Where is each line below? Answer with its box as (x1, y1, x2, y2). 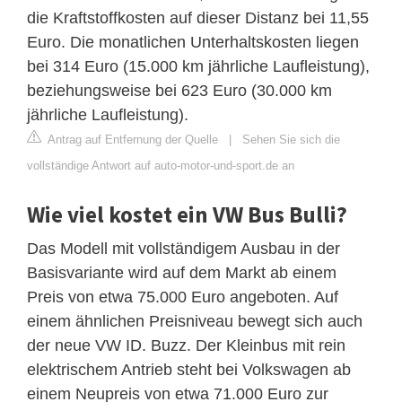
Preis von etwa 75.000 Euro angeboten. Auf (27, 287, 338, 306)
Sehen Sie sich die (242, 132, 340, 146)
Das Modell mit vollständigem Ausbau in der (27, 239, 340, 258)
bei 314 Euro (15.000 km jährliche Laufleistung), (27, 57, 370, 75)
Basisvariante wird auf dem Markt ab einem (27, 263, 336, 282)
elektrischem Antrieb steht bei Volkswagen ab (27, 360, 351, 379)
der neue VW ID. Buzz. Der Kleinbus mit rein (27, 336, 345, 354)
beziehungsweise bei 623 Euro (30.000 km (27, 81, 332, 100)
